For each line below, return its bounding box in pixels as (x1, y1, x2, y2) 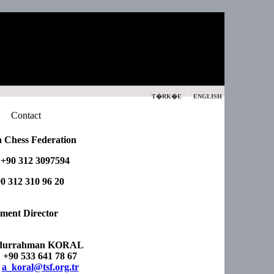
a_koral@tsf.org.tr (1, 262, 79, 272)
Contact (11, 110, 41, 120)
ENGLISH (193, 93, 222, 100)
